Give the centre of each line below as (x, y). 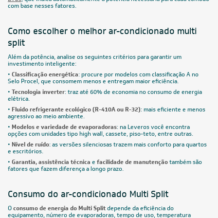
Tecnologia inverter (38, 92)
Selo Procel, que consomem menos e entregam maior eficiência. (93, 81)
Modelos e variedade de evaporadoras (64, 127)
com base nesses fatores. (42, 6)
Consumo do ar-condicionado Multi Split (88, 194)
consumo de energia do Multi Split (59, 208)
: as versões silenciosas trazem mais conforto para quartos (128, 144)
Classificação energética (45, 74)
